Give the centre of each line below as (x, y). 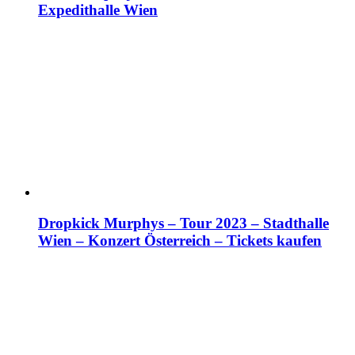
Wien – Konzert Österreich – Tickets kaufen (180, 240)
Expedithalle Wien (98, 10)
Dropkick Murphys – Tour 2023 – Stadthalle (183, 223)
